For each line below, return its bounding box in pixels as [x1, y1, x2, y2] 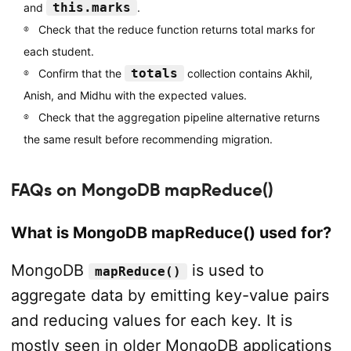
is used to [186, 260, 264, 280]
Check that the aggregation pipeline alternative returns [38, 110, 320, 124]
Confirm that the [38, 66, 125, 80]
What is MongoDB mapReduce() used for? [10, 223, 331, 242]
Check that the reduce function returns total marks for [38, 22, 315, 36]
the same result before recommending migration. [23, 132, 273, 146]
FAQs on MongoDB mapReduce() [10, 179, 273, 201]
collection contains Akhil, [183, 66, 313, 80]
